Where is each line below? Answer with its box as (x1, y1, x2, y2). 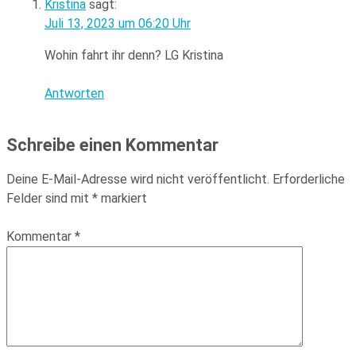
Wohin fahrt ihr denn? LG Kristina (44, 48, 223, 64)
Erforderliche (273, 172, 345, 188)
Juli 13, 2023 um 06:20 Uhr (44, 16, 191, 32)
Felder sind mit (6, 191, 92, 207)
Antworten (44, 86, 104, 102)
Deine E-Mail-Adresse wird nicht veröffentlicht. (6, 172, 269, 188)
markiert (98, 191, 147, 207)
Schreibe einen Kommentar (6, 135, 219, 156)
